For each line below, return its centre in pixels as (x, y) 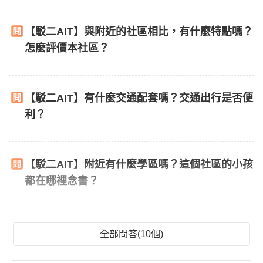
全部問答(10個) (131, 234)
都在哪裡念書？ (62, 181)
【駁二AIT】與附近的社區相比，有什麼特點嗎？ (139, 32)
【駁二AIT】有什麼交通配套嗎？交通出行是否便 (139, 98)
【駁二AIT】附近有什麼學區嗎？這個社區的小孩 (139, 164)
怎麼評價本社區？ (67, 48)
